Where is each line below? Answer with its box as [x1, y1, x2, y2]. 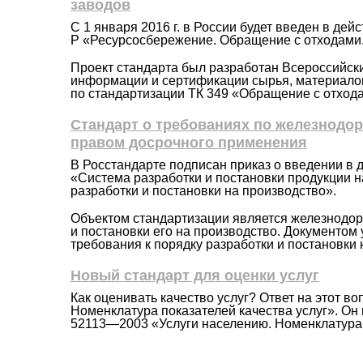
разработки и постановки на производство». [70, 184, 336, 199]
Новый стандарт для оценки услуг [70, 267, 319, 284]
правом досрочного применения [70, 135, 307, 152]
